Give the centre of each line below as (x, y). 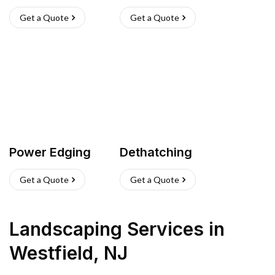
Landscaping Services (107, 229)
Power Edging (50, 152)
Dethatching (156, 152)
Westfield (51, 253)
